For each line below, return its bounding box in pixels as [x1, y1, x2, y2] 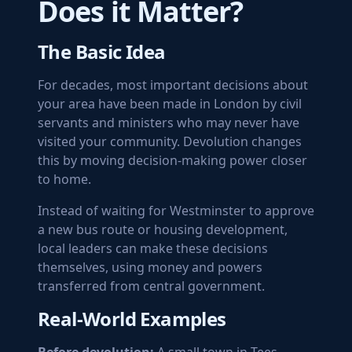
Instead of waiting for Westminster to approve [38, 202, 314, 219]
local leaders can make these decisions [38, 240, 268, 257]
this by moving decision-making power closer [38, 152, 307, 169]
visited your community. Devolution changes [38, 133, 302, 150]
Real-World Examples [38, 306, 226, 332]
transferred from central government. [38, 277, 265, 295]
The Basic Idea [38, 38, 166, 64]
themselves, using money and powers [38, 258, 262, 276]
